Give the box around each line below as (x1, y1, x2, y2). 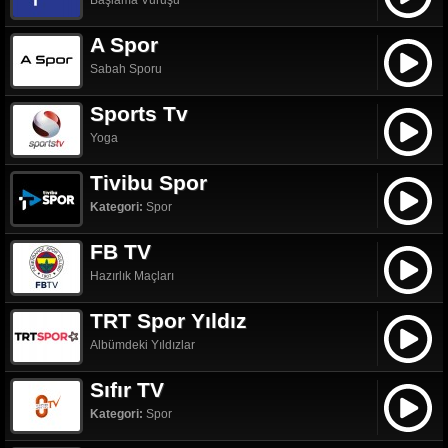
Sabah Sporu (90, 62, 162, 76)
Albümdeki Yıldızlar (90, 338, 195, 352)
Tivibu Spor (90, 171, 207, 194)
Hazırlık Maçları (90, 269, 174, 283)
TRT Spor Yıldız (90, 309, 247, 332)
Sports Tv (90, 102, 188, 125)
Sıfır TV (90, 378, 164, 401)
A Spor (90, 33, 158, 56)
